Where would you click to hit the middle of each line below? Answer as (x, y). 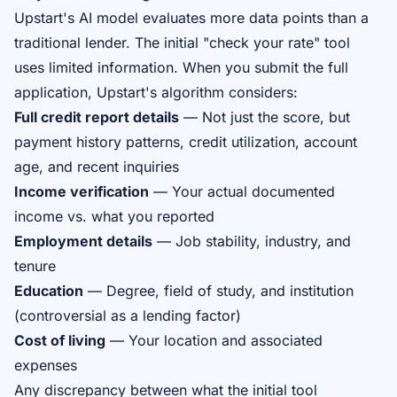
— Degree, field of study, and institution (218, 291)
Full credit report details (97, 117)
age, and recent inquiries (97, 167)
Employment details (83, 241)
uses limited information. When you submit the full (181, 67)
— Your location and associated (214, 340)
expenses (46, 365)
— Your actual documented (242, 191)
